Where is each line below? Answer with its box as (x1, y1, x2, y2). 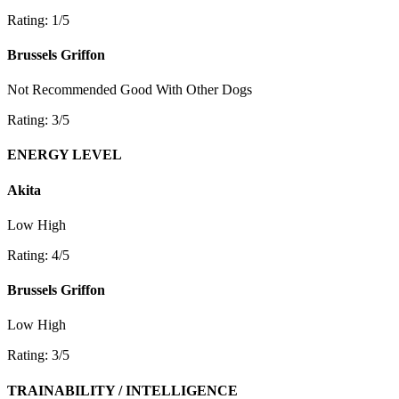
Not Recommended (7, 82, 117, 98)
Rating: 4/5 (7, 247, 69, 263)
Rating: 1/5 (7, 12, 69, 28)
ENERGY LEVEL (7, 147, 122, 163)
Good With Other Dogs (120, 82, 252, 98)
